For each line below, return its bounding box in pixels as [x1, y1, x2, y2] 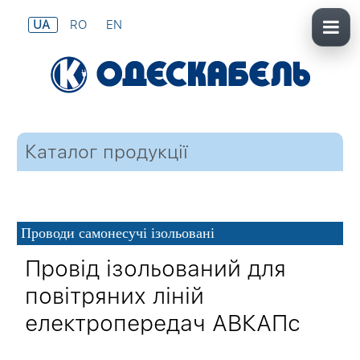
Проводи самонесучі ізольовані [21, 224, 215, 241]
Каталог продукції [25, 141, 189, 163]
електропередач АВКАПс [25, 309, 301, 337]
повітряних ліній [25, 282, 205, 310]
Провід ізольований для [25, 255, 287, 283]
